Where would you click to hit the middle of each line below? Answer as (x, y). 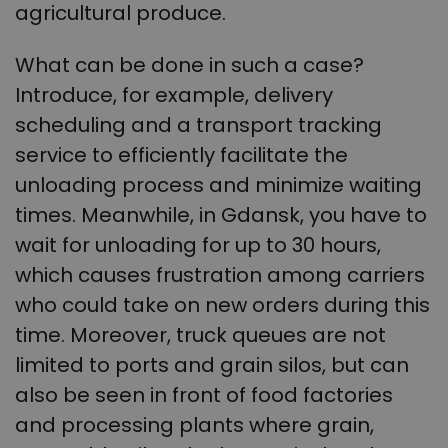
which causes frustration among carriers (220, 275)
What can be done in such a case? (189, 65)
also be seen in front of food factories (204, 395)
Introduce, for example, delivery (174, 95)
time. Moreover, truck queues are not (200, 335)
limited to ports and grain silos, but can (212, 365)
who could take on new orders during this (222, 305)
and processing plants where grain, (194, 425)
